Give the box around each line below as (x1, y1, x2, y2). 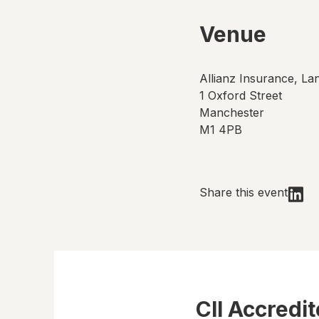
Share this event (199, 185, 288, 199)
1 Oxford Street (199, 88, 282, 103)
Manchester (199, 105, 264, 120)
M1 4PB (199, 122, 242, 137)
